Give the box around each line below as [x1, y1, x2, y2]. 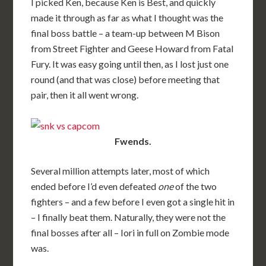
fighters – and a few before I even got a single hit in [31, 196, 235, 208]
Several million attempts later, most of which [31, 165, 210, 177]
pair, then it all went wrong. [31, 89, 139, 101]
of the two [173, 180, 217, 192]
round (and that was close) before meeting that [31, 74, 220, 85]
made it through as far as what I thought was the [31, 12, 224, 24]
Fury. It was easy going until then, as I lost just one [31, 58, 229, 70]
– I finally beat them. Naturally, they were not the [31, 211, 226, 223]
